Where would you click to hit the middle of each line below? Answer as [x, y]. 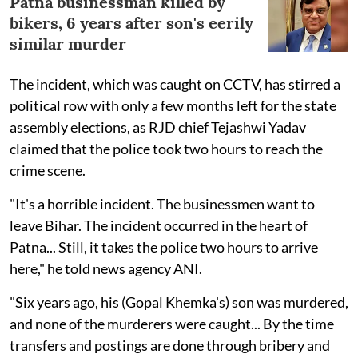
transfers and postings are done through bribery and [170, 345]
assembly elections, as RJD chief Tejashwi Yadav [158, 127]
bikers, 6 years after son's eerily [131, 22]
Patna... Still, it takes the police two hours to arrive [164, 247]
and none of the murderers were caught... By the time [172, 323]
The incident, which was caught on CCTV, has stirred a [175, 84]
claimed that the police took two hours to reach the [166, 148]
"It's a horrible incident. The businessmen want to [162, 203]
